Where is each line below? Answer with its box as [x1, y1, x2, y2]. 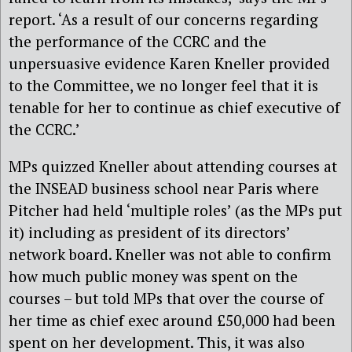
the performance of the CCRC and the [9, 31, 266, 51]
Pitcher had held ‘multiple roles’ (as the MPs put [9, 200, 342, 220]
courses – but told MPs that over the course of [9, 288, 324, 308]
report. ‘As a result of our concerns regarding [9, 9, 318, 29]
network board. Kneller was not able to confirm [9, 244, 331, 264]
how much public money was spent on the [9, 266, 298, 286]
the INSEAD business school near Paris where [9, 178, 319, 198]
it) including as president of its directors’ [9, 222, 290, 242]
